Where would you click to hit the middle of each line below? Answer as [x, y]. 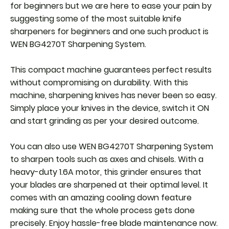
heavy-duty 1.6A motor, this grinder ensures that [106, 172]
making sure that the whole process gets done [102, 210]
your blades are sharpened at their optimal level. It [109, 185]
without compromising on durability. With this [99, 83]
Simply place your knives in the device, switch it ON [110, 108]
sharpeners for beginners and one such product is [109, 31]
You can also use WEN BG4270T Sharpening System [112, 146]
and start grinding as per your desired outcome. [105, 121]
